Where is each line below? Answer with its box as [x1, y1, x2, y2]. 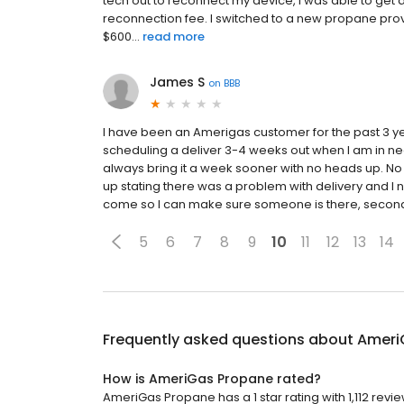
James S [150, 73, 205, 92]
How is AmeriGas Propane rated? [103, 370, 321, 389]
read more [142, 28, 205, 46]
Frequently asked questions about [103, 329, 357, 351]
